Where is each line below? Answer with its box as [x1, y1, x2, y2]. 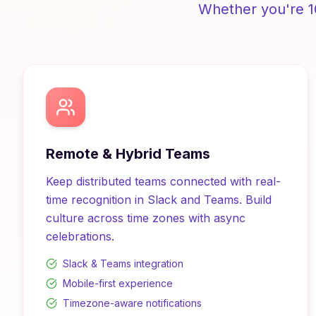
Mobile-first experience [63, 277, 173, 289]
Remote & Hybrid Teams [46, 145, 210, 162]
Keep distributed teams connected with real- [46, 174, 281, 188]
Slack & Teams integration [63, 257, 183, 269]
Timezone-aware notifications [63, 297, 202, 309]
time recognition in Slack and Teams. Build [46, 193, 272, 207]
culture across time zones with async [46, 211, 245, 225]
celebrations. [46, 229, 114, 243]
